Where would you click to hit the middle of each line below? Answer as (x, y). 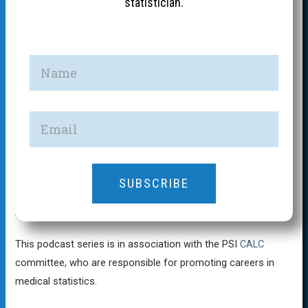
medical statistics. (56, 281)
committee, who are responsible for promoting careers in (145, 262)
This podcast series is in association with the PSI (128, 244)
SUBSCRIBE (154, 183)
